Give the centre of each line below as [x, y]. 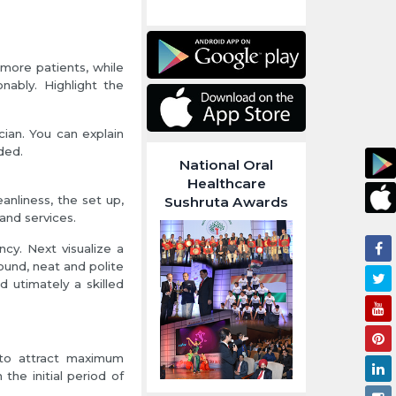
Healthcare [226, 184]
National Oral [226, 165]
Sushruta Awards [226, 202]
